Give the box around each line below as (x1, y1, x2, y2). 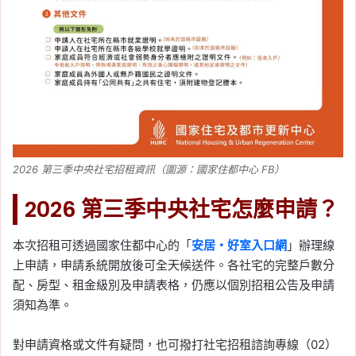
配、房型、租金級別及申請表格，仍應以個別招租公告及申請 (13, 277, 335, 293)
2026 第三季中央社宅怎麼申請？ (25, 194, 339, 224)
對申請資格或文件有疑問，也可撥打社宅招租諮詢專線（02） (13, 337, 337, 353)
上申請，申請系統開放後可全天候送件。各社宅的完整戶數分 (13, 257, 335, 273)
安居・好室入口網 (192, 238, 287, 253)
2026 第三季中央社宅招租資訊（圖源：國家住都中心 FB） (13, 162, 284, 176)
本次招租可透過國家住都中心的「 (13, 238, 192, 253)
